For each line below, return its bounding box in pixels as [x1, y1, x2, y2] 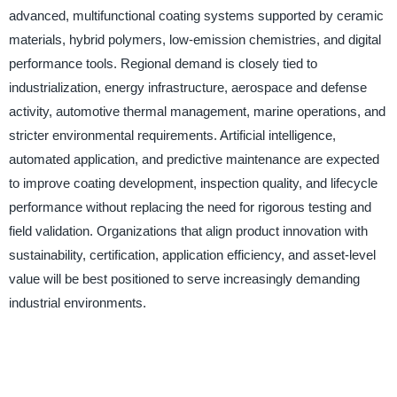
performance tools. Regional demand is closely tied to [8, 56, 317, 72]
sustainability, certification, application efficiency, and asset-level [8, 247, 376, 263]
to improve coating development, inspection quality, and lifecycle [8, 175, 378, 191]
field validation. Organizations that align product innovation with [8, 223, 368, 239]
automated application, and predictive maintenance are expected [8, 152, 379, 167]
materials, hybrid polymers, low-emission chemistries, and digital [8, 32, 381, 48]
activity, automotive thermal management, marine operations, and [8, 104, 385, 120]
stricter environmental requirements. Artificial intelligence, [8, 128, 336, 144]
